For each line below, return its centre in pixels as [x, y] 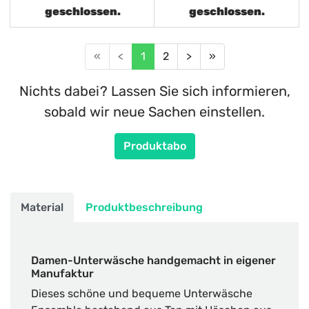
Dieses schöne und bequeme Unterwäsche [142, 293]
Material [42, 207]
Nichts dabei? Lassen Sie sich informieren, [154, 91]
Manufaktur [62, 273]
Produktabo [154, 146]
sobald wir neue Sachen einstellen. [154, 112]
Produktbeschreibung [144, 207]
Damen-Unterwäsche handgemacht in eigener [153, 260]
